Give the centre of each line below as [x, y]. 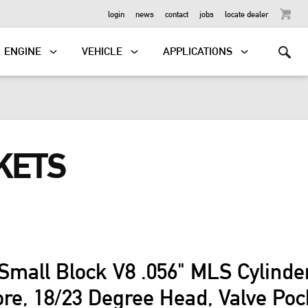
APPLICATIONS [198, 51]
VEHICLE [102, 51]
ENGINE [23, 51]
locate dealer [247, 13]
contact [177, 13]
